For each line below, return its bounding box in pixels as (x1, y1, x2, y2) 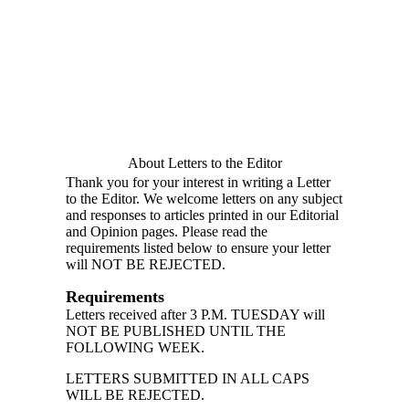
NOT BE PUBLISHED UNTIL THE (66, 322, 286, 339)
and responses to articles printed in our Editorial (66, 206, 339, 223)
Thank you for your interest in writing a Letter (66, 173, 330, 190)
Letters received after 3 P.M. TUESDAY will (66, 306, 325, 322)
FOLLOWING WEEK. (66, 339, 204, 355)
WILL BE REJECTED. (66, 386, 204, 403)
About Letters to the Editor (127, 154, 282, 171)
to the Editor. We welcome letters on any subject (66, 190, 342, 206)
